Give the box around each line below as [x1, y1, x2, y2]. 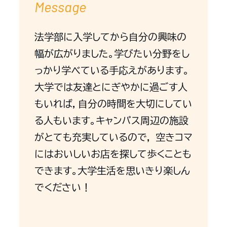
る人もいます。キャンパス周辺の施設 [34, 116, 188, 126]
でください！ [34, 182, 91, 193]
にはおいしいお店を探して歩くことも [34, 149, 192, 159]
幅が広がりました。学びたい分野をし [34, 49, 190, 59]
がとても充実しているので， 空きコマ [34, 132, 193, 142]
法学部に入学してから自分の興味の [34, 32, 186, 42]
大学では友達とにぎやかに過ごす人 [34, 82, 187, 92]
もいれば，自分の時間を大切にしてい [34, 99, 192, 109]
